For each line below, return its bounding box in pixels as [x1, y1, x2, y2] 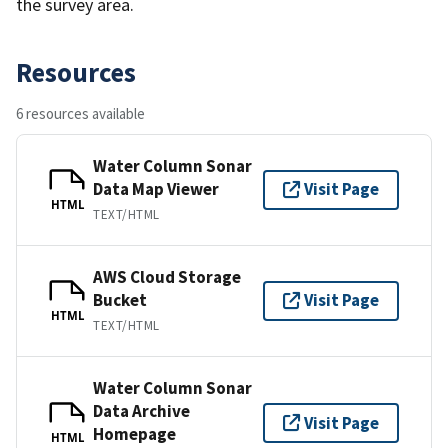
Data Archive [93, 399, 190, 422]
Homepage [93, 422, 176, 445]
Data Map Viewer [93, 177, 219, 200]
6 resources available [16, 103, 145, 123]
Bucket [93, 288, 147, 311]
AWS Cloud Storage [93, 265, 241, 288]
